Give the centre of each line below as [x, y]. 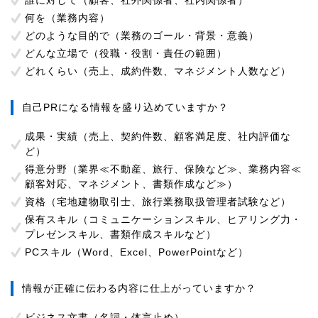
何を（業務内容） [67, 18]
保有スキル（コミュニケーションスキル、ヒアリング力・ [163, 219]
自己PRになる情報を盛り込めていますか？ [125, 107]
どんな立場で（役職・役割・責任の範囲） [126, 53]
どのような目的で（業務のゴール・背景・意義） [142, 35]
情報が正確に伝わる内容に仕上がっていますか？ [139, 288]
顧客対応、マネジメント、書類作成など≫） [131, 184]
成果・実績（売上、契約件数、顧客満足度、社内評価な [158, 136]
